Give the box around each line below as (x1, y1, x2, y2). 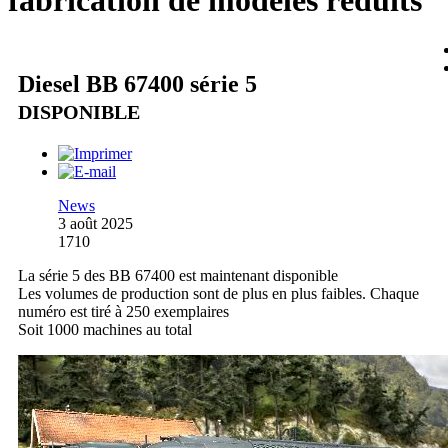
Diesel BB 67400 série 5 (18, 70, 257, 97)
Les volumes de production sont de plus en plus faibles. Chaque (18, 284, 419, 302)
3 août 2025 (58, 214, 133, 232)
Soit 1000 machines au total (18, 320, 192, 338)
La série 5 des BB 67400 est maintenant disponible (18, 266, 338, 284)
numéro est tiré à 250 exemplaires (18, 302, 229, 320)
